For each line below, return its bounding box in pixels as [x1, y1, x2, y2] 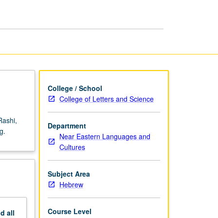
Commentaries [128, 10, 176, 18]
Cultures [59, 142, 85, 152]
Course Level [47, 206, 91, 216]
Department [47, 120, 86, 130]
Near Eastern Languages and [59, 131, 150, 141]
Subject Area [47, 168, 90, 179]
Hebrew [59, 179, 83, 189]
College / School [47, 83, 102, 93]
